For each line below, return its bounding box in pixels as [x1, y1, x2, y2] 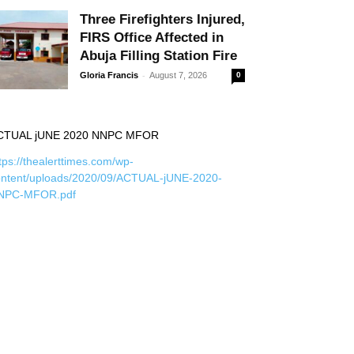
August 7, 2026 [149, 70, 207, 80]
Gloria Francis [80, 70, 138, 80]
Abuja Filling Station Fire [80, 48, 237, 63]
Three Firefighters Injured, [80, 12, 245, 27]
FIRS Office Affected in [80, 30, 224, 45]
